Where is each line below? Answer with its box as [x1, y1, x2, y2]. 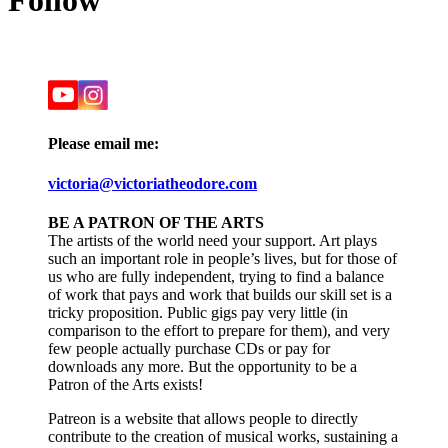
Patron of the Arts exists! [48, 375, 203, 393]
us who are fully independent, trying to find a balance [48, 267, 384, 285]
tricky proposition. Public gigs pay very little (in [48, 303, 348, 321]
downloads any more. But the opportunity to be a [48, 357, 357, 375]
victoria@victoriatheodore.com [48, 174, 257, 192]
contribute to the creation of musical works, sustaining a [48, 427, 398, 445]
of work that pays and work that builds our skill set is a [48, 285, 392, 303]
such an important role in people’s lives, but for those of [48, 249, 397, 267]
